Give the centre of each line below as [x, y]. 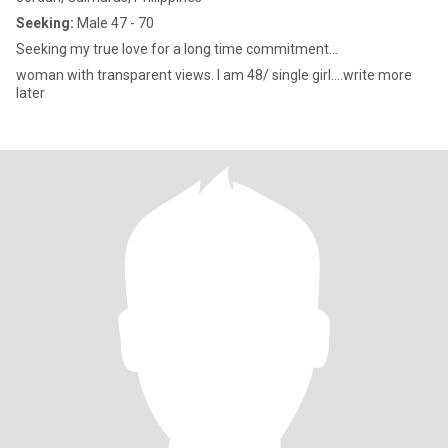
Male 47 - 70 [114, 23]
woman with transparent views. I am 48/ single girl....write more [214, 75]
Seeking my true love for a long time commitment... [177, 49]
